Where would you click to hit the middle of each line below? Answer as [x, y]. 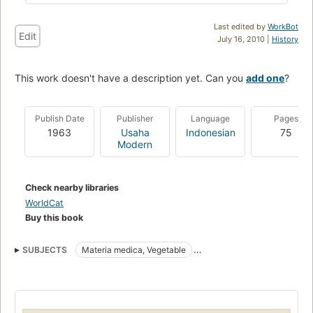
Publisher [135, 118]
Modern [135, 144]
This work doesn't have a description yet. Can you [130, 78]
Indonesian [210, 132]
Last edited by [241, 26]
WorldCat [44, 203]
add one [265, 78]
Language [210, 118]
